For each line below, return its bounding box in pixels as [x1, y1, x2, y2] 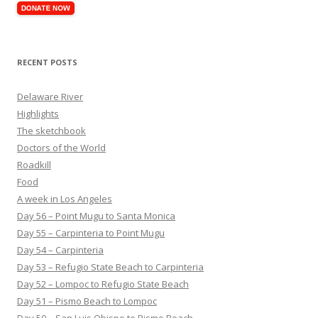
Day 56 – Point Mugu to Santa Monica [17, 209, 175, 222]
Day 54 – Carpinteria [17, 243, 104, 256]
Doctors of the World [17, 141, 106, 154]
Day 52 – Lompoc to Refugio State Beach [17, 277, 189, 290]
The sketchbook [17, 124, 86, 137]
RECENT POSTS [17, 56, 77, 67]
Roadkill [17, 158, 51, 171]
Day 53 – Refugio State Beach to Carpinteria [17, 260, 204, 273]
